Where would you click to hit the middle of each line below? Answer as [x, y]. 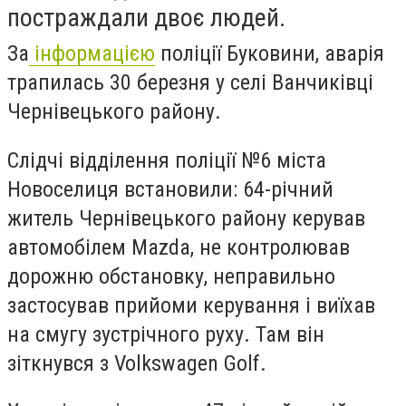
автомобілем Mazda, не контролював [179, 247]
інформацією [92, 53]
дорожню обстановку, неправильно [171, 276]
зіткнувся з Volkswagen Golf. [137, 363]
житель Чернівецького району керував [186, 218]
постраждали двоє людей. [146, 18]
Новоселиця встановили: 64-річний [170, 189]
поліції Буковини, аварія [270, 53]
